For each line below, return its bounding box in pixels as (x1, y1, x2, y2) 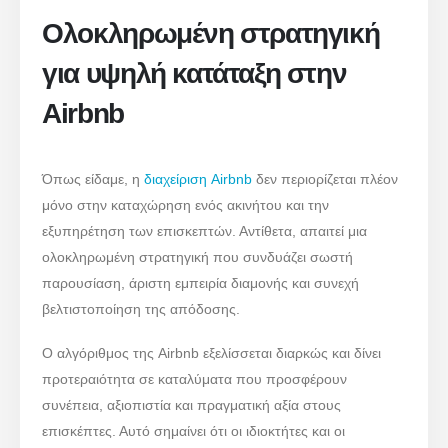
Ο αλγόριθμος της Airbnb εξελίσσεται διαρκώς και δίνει (42, 345, 382, 362)
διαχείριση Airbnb (144, 170, 253, 187)
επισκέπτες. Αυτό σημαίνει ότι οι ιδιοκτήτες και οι (42, 423, 346, 440)
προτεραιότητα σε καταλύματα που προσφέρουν (42, 371, 348, 388)
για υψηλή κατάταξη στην (42, 57, 347, 89)
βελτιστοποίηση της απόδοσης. (42, 300, 241, 317)
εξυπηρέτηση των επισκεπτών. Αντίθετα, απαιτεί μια (42, 222, 368, 239)
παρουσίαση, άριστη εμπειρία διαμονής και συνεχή (42, 274, 360, 291)
